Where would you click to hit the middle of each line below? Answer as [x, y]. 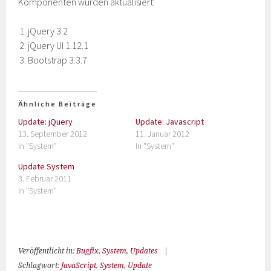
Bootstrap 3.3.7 [58, 60]
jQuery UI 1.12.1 [58, 45]
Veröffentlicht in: [47, 251]
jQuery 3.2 [48, 31]
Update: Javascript [170, 122]
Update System [47, 166]
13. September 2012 [53, 134]
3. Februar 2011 [45, 178]
